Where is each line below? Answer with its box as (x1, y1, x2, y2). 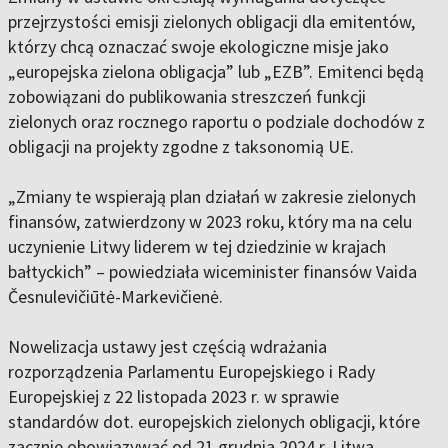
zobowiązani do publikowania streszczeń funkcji (8, 85, 366, 109)
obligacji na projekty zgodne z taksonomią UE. (8, 135, 354, 159)
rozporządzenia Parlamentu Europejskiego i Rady (8, 360, 375, 384)
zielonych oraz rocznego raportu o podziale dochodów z (8, 110, 425, 134)
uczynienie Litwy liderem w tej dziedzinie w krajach (8, 235, 386, 259)
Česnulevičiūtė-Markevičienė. (8, 285, 223, 309)
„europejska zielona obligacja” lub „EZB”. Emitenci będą (8, 60, 424, 84)
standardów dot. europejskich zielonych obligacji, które (8, 410, 420, 434)
